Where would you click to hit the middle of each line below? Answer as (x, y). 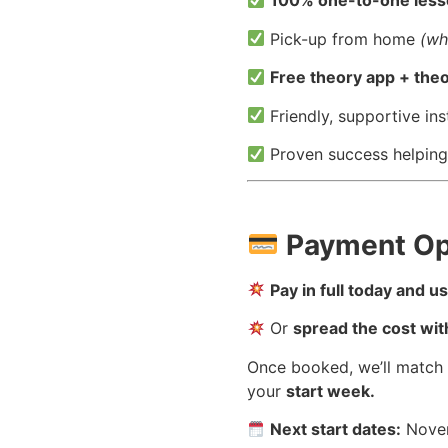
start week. (330, 390)
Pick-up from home (343, 38)
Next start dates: (336, 428)
